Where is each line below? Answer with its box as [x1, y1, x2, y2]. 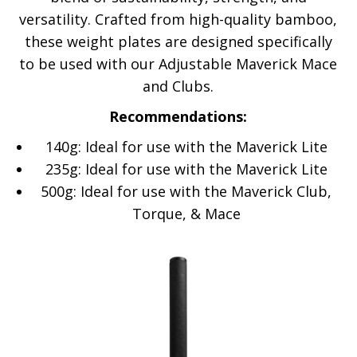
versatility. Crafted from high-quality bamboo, [19, 10, 337, 29]
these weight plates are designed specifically [24, 32, 332, 52]
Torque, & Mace [131, 204, 241, 224]
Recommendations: [109, 107, 247, 127]
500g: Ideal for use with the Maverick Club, [41, 182, 331, 202]
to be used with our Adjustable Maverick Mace [19, 54, 337, 74]
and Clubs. [143, 76, 214, 96]
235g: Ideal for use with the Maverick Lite [45, 159, 328, 179]
